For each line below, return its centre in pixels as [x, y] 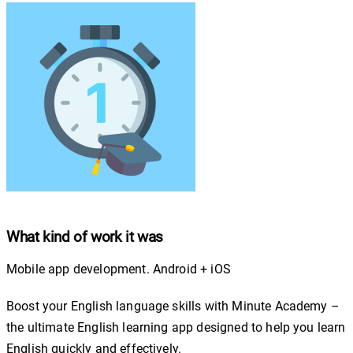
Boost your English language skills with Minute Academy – [173, 306]
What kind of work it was [85, 237]
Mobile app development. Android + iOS [119, 269]
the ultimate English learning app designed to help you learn [176, 327]
